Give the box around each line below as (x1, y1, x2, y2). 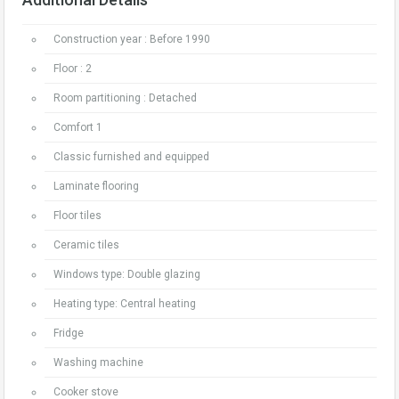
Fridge (53, 327, 84, 339)
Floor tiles (53, 209, 102, 222)
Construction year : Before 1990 (53, 33, 210, 45)
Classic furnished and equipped (53, 151, 209, 163)
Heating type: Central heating (53, 297, 196, 310)
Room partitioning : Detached (53, 92, 197, 104)
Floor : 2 (53, 62, 92, 75)
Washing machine (53, 356, 143, 369)
